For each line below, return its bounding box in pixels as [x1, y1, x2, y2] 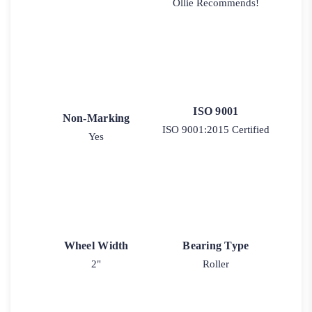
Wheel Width [63, 239, 129, 251]
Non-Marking [62, 112, 130, 125]
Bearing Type [182, 239, 249, 251]
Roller [202, 258, 229, 270]
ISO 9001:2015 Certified [162, 124, 270, 136]
